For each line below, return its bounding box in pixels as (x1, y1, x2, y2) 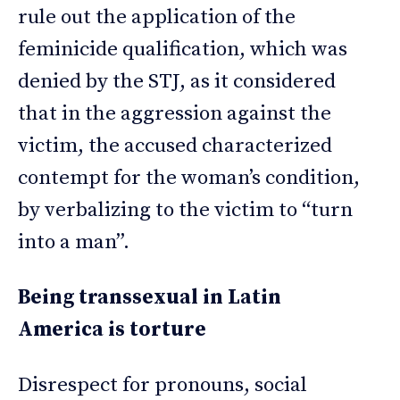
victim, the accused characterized (18, 133, 332, 160)
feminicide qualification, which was (18, 37, 347, 63)
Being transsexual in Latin (18, 285, 281, 312)
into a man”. (18, 229, 129, 256)
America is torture (18, 317, 206, 344)
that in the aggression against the (18, 101, 331, 128)
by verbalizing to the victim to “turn (18, 197, 353, 224)
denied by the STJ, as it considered (18, 69, 336, 96)
